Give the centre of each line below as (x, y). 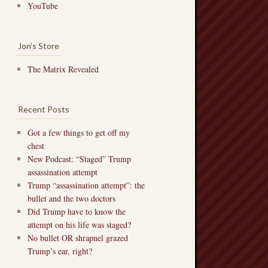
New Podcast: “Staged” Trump (79, 159)
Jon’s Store (39, 46)
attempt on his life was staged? (79, 225)
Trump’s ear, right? (60, 251)
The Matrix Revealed (63, 69)
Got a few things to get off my (79, 133)
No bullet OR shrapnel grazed (78, 238)
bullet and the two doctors (71, 199)
